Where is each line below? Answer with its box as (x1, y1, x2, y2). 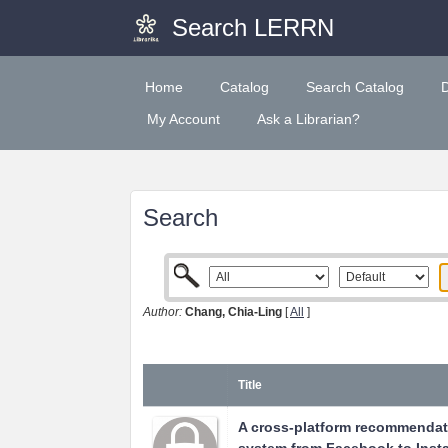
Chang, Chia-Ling (185, 305, 282, 319)
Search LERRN (171, 14, 334, 41)
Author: (143, 305, 182, 319)
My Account (147, 111, 220, 127)
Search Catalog (306, 79, 404, 95)
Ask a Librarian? (257, 111, 360, 127)
